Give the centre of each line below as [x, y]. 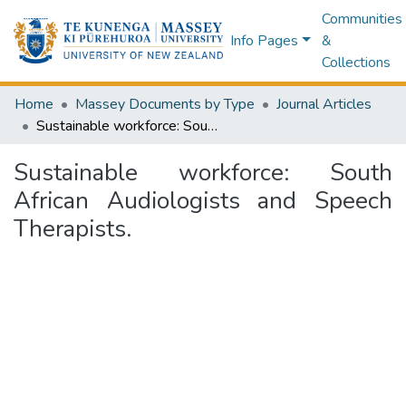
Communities [362, 19]
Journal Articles [324, 104]
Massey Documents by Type [165, 104]
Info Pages [265, 41]
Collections [356, 63]
